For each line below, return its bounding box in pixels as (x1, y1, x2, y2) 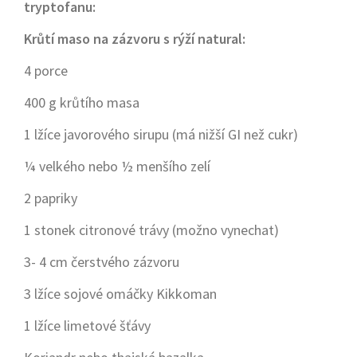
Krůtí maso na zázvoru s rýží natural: (24, 29, 245, 48)
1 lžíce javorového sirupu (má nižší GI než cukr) (24, 125, 298, 143)
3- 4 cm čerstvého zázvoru (24, 253, 179, 271)
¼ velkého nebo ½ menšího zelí (24, 157, 210, 175)
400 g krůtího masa (24, 93, 139, 112)
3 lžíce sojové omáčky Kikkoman (24, 284, 217, 303)
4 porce (24, 61, 68, 80)
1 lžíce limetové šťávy (24, 316, 151, 335)
